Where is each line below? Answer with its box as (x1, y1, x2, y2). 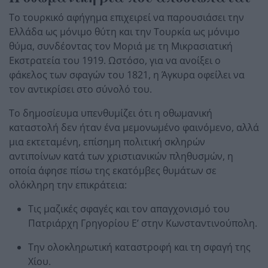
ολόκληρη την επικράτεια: (9, 178, 127, 191)
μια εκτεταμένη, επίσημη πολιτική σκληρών (9, 135, 205, 148)
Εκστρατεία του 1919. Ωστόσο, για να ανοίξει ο (9, 53, 221, 67)
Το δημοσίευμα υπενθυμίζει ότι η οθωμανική (9, 106, 212, 120)
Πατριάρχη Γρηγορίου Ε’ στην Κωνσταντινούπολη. (28, 216, 257, 230)
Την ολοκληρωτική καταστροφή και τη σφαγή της (28, 240, 251, 254)
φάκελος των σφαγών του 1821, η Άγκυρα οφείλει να (9, 68, 245, 81)
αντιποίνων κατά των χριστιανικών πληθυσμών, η (9, 149, 233, 163)
